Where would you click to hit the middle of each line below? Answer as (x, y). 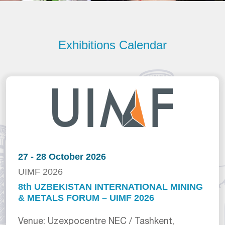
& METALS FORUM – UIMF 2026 (86, 198)
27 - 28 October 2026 (62, 156)
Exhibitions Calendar (113, 45)
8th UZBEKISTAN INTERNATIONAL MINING (110, 187)
